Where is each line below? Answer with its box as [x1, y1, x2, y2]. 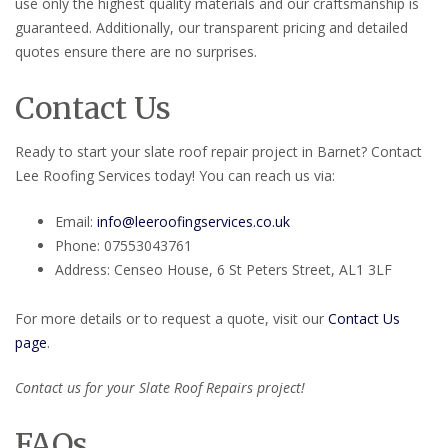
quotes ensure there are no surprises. [15, 41, 257, 61]
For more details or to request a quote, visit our [15, 308, 328, 328]
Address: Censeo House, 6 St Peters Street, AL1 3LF [55, 259, 392, 279]
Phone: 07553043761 [55, 235, 192, 255]
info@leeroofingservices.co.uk [97, 211, 290, 231]
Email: [55, 211, 97, 231]
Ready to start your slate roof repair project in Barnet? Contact [15, 141, 422, 161]
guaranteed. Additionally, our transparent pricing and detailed [15, 17, 408, 37]
